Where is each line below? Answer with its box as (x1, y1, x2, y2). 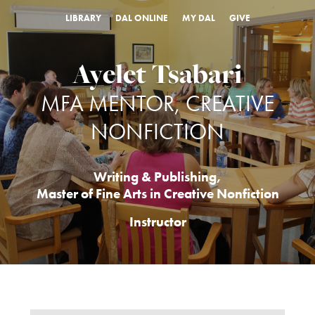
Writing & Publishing (94, 169, 217, 186)
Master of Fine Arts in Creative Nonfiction (36, 186, 279, 202)
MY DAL (181, 12, 215, 24)
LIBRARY (65, 12, 101, 24)
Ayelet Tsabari (72, 56, 243, 92)
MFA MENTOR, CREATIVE (41, 89, 274, 118)
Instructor (129, 214, 186, 231)
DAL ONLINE (115, 12, 168, 24)
